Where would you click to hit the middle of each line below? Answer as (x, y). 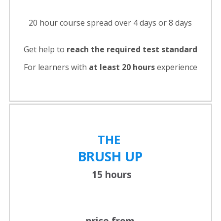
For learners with (56, 67)
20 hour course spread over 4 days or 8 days (111, 23)
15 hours (110, 175)
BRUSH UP (110, 157)
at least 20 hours (122, 67)
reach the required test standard (132, 50)
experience (176, 67)
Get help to (45, 50)
